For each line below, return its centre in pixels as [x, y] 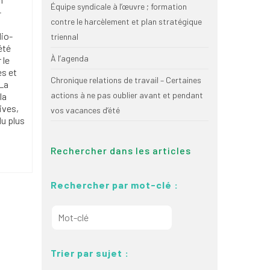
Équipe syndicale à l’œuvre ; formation [118, 6]
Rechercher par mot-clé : [114, 185]
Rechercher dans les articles [121, 150]
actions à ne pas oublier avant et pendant [127, 95]
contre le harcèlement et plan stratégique [126, 21]
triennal [64, 36]
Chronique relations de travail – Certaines [126, 80]
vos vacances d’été [85, 110]
